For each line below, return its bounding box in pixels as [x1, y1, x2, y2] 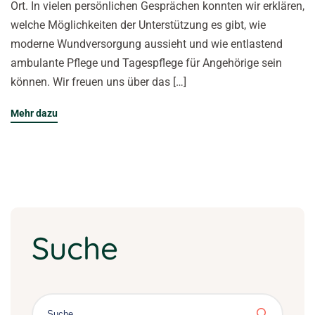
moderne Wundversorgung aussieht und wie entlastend [11, 37, 283, 51]
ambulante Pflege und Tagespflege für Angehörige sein [11, 56, 282, 70]
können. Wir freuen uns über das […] [11, 75, 186, 89]
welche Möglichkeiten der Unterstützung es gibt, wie [11, 18, 266, 32]
